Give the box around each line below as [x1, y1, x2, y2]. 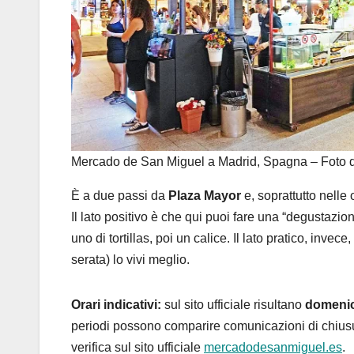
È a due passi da [71, 189, 168, 203]
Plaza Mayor [168, 189, 241, 203]
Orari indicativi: [71, 298, 161, 312]
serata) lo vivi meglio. [71, 253, 190, 267]
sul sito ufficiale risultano [161, 298, 305, 312]
